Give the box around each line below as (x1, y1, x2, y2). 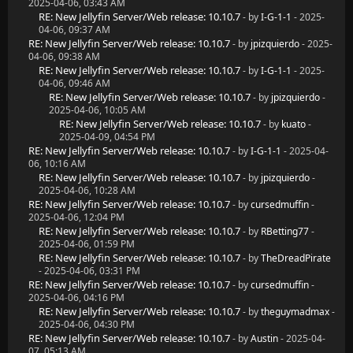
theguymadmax (261, 305, 329, 318)
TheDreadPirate (261, 251, 331, 265)
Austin (251, 332, 278, 345)
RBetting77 (261, 225, 309, 238)
